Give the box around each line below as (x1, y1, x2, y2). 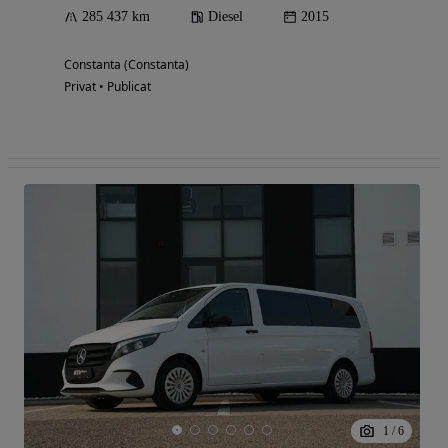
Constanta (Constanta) (64, 55, 189, 73)
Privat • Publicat (64, 77, 151, 95)
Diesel (208, 8, 243, 24)
